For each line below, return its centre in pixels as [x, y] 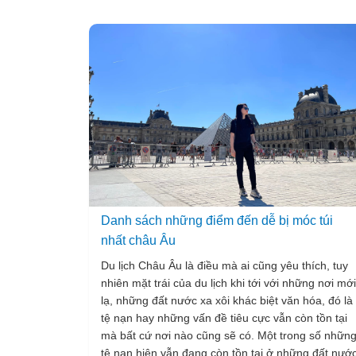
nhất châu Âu [138, 240]
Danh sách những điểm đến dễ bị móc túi [217, 221]
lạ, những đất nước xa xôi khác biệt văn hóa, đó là [227, 300]
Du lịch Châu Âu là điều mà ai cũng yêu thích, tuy [224, 265]
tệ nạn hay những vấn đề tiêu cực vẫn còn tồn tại [224, 318]
